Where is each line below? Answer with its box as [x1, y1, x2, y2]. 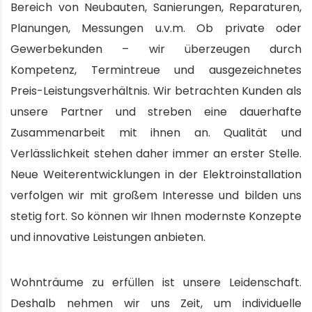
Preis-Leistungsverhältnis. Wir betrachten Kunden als [10, 82, 302, 99]
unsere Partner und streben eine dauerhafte [10, 103, 302, 120]
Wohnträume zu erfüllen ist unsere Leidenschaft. [10, 274, 302, 290]
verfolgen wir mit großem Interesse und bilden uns [10, 187, 302, 203]
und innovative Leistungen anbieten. [10, 228, 205, 245]
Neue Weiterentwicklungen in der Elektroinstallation [10, 166, 302, 182]
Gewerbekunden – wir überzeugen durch [10, 40, 302, 57]
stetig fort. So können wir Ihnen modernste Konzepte [10, 208, 302, 224]
